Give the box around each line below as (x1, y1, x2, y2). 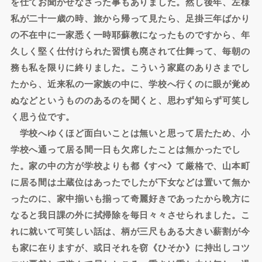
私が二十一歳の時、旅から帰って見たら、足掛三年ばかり (10, 12, 250, 25)
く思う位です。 (10, 110, 75, 123)
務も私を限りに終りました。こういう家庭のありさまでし (10, 61, 250, 74)
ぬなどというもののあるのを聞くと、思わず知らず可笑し (10, 94, 250, 106)
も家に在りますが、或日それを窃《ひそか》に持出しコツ (10, 241, 250, 254)
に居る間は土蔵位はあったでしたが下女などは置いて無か (10, 175, 250, 188)
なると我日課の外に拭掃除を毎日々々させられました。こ (10, 208, 250, 221)
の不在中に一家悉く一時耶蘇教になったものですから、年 (10, 28, 250, 41)
